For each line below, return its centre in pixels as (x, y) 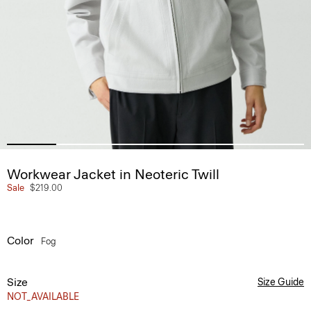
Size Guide (281, 282)
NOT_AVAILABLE (43, 297)
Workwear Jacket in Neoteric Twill (113, 174)
